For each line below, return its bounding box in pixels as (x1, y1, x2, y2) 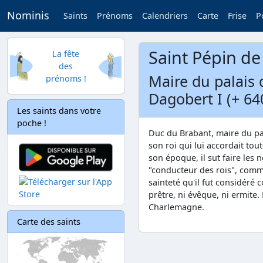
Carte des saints (17, 215, 80, 227)
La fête (52, 48, 79, 59)
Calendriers (142, 10, 188, 22)
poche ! (17, 117, 46, 129)
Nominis (7, 8, 49, 23)
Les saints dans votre (17, 105, 101, 116)
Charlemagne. (149, 201, 204, 213)
